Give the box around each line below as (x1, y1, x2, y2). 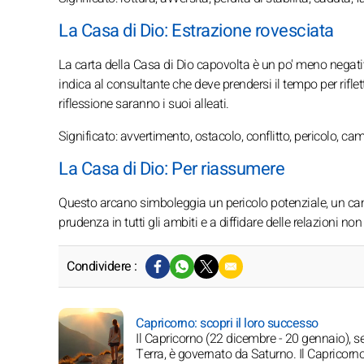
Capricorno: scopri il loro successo (136, 314, 318, 334)
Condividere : (67, 257, 137, 277)
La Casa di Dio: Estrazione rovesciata (58, 17, 334, 44)
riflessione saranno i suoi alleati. (58, 94, 229, 114)
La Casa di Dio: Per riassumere (58, 156, 284, 182)
